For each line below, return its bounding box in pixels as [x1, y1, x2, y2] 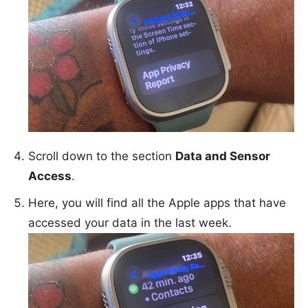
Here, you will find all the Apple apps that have [28, 195, 286, 210]
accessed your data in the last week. [28, 215, 232, 230]
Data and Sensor [175, 148, 270, 163]
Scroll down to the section [28, 148, 175, 163]
